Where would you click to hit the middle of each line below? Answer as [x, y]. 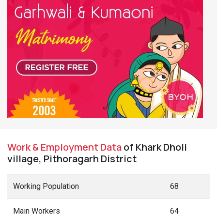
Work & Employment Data [64, 147]
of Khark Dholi [154, 147]
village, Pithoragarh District [72, 159]
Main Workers [37, 211]
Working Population [46, 186]
